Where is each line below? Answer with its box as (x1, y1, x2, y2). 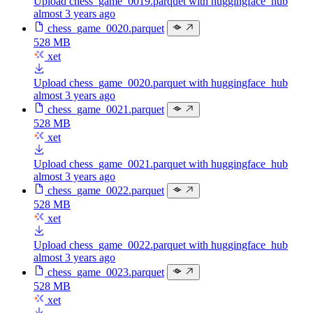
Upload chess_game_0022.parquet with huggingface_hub (34, 239, 288, 252)
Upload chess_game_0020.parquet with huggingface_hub (34, 76, 288, 89)
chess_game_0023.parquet (48, 265, 164, 278)
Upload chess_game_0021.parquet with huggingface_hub (34, 158, 288, 170)
